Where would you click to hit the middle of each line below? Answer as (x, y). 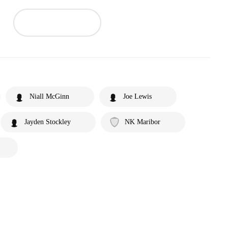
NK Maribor (142, 122)
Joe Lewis (137, 96)
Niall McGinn (49, 96)
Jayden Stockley (48, 122)
